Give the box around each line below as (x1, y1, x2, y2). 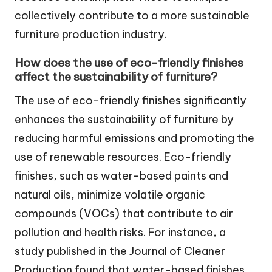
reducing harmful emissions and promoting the (15, 131, 254, 145)
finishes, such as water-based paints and (15, 168, 228, 183)
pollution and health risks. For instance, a (15, 225, 226, 239)
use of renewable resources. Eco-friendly (15, 149, 231, 164)
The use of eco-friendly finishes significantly (15, 93, 246, 107)
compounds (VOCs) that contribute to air (15, 206, 233, 220)
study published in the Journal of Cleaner (15, 243, 225, 258)
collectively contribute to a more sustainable (15, 8, 250, 23)
